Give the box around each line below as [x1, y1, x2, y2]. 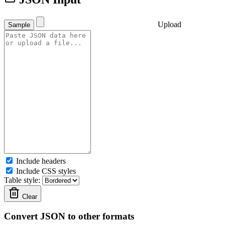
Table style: [4, 175, 42, 184]
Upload [156, 20, 181, 29]
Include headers [14, 156, 66, 165]
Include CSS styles [14, 166, 76, 175]
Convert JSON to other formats [4, 211, 134, 222]
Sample [8, 21, 30, 29]
